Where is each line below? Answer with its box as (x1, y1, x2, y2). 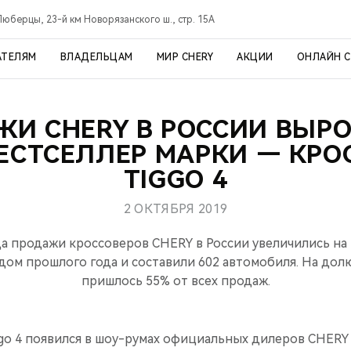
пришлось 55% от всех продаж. (81, 273, 270, 288)
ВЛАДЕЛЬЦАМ (60, 52, 133, 63)
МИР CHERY (156, 52, 213, 63)
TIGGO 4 (123, 165, 228, 194)
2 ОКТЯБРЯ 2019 (123, 201, 228, 216)
